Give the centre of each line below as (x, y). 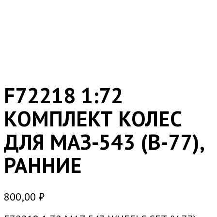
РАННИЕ (43, 165)
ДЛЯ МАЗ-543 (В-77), (104, 141)
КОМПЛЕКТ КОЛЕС (93, 118)
